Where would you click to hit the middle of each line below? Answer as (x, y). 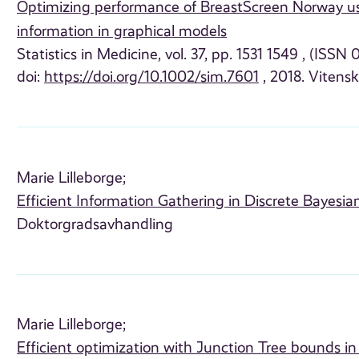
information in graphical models (122, 32)
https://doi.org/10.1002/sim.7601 (152, 77)
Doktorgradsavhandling (95, 224)
